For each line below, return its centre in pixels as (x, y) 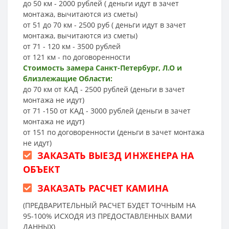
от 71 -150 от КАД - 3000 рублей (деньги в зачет (107, 110)
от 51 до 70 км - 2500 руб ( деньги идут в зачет (105, 25)
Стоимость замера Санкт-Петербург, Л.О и (102, 67)
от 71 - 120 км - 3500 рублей (72, 46)
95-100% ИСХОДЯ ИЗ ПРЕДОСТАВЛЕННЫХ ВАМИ (108, 216)
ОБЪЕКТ (41, 169)
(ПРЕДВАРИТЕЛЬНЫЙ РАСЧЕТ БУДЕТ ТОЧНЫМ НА (109, 205)
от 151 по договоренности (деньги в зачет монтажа (114, 132)
